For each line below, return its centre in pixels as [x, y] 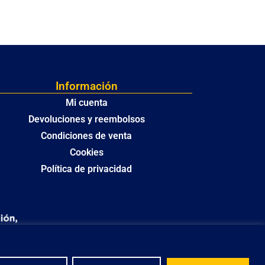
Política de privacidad [87, 169]
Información [86, 86]
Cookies [86, 153]
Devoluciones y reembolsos [86, 119]
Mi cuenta [86, 103]
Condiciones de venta [87, 136]
